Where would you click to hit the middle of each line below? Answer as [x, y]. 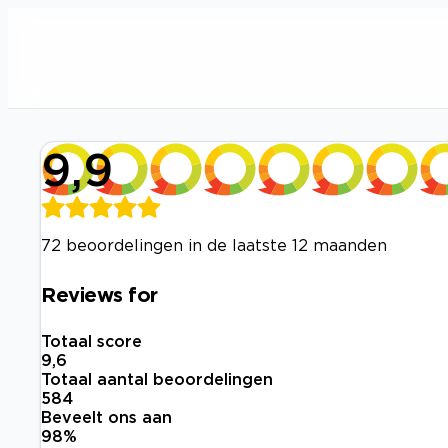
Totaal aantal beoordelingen [157, 379]
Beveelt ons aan [106, 417]
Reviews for [99, 293]
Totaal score [91, 341]
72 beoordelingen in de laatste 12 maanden [214, 245]
